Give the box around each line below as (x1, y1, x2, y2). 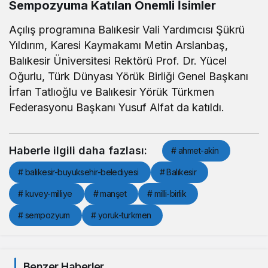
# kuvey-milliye (18, 188, 72, 199)
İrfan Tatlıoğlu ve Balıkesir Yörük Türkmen (9, 85, 215, 98)
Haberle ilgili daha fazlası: (9, 144, 147, 157)
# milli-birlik (147, 188, 187, 199)
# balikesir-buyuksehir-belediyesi (18, 166, 139, 177)
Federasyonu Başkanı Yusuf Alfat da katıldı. (9, 100, 225, 114)
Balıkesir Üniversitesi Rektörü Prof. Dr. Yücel (9, 54, 227, 67)
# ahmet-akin (171, 145, 219, 156)
